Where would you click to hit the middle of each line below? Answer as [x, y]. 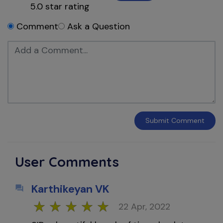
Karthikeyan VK [70, 189]
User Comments [67, 162]
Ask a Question [99, 26]
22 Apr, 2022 [144, 207]
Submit [158, 120]
